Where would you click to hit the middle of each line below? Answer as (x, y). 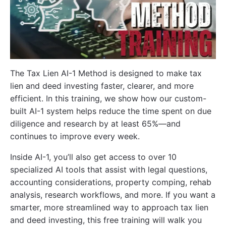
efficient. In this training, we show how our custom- (108, 98)
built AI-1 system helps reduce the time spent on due (111, 111)
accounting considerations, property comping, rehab (111, 182)
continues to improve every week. (75, 136)
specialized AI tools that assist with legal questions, (109, 169)
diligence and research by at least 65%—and (95, 123)
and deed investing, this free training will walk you (106, 220)
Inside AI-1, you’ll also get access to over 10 (93, 157)
